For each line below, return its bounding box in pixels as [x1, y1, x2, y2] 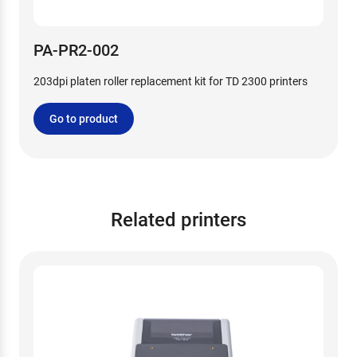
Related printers [111, 206, 246, 233]
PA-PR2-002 [33, 39, 119, 61]
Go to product [49, 111, 118, 127]
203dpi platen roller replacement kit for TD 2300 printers [33, 73, 308, 89]
